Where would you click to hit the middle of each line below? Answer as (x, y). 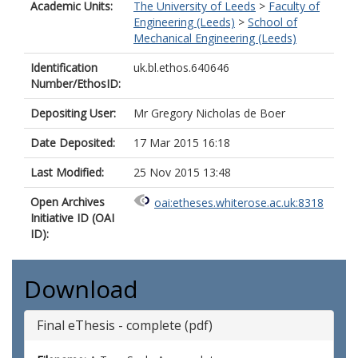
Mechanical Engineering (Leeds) (215, 38)
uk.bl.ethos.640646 (181, 68)
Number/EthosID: (76, 84)
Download (81, 289)
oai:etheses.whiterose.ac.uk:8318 (239, 203)
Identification (64, 68)
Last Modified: (67, 172)
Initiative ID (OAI (72, 218)
